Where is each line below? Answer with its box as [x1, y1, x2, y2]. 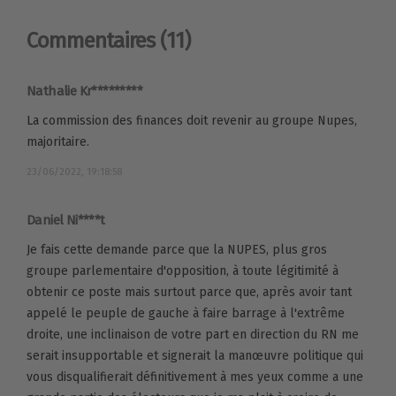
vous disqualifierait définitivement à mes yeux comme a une [27, 369, 363, 385]
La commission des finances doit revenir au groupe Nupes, [27, 112, 357, 128]
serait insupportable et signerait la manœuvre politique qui [27, 347, 363, 363]
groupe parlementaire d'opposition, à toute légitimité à [27, 263, 339, 278]
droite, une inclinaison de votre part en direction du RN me [27, 326, 359, 342]
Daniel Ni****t [27, 211, 105, 228]
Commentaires [27, 27, 160, 53]
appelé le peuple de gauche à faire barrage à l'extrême [27, 305, 345, 321]
